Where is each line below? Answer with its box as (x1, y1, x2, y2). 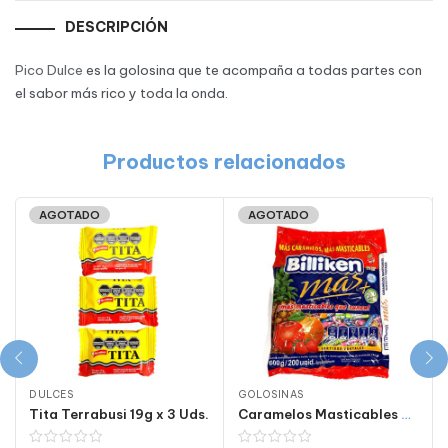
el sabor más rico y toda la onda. (15, 85, 228, 103)
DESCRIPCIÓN (65, 18, 168, 37)
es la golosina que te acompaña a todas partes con (83, 62, 422, 80)
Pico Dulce (15, 62, 83, 80)
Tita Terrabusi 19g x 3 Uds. (29, 405, 209, 422)
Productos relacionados (102, 148, 346, 174)
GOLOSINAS (238, 387, 304, 401)
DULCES (29, 387, 73, 401)
